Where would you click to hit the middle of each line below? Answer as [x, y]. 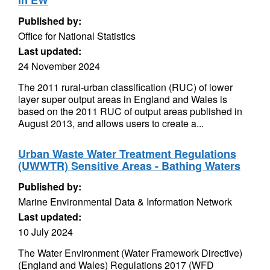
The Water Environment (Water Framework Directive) [130, 253]
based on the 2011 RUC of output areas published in [130, 111]
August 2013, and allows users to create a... [111, 123]
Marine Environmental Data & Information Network [125, 202]
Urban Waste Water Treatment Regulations [127, 154]
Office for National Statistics [77, 36]
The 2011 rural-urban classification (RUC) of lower [125, 87]
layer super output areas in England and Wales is [123, 99]
